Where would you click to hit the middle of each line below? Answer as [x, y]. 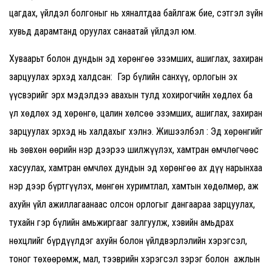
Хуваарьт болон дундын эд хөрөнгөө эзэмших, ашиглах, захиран [136, 59]
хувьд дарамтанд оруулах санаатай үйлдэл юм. [103, 32]
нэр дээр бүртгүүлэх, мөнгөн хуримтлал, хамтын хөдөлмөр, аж [134, 186]
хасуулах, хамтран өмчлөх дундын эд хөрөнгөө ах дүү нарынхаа [136, 168]
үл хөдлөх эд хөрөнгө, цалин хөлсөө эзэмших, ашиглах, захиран [136, 114]
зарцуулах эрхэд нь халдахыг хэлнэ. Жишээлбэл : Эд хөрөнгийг [136, 132]
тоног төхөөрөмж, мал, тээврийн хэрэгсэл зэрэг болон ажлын [134, 259]
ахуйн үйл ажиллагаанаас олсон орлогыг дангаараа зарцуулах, [132, 205]
